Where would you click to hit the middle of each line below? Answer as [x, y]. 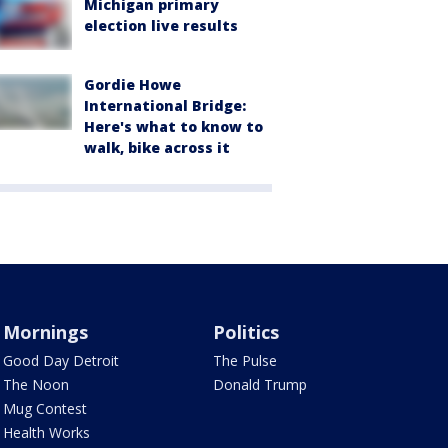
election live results [161, 25]
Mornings [45, 332]
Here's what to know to [173, 127]
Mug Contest [44, 409]
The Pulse [245, 361]
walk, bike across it [157, 148]
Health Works [46, 433]
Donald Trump [260, 385]
